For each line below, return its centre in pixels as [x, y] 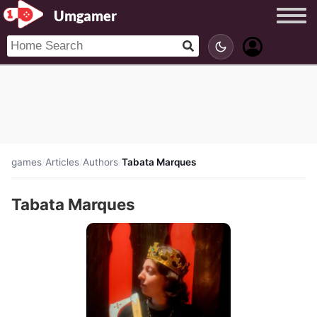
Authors [100, 162]
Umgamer [85, 16]
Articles [62, 162]
